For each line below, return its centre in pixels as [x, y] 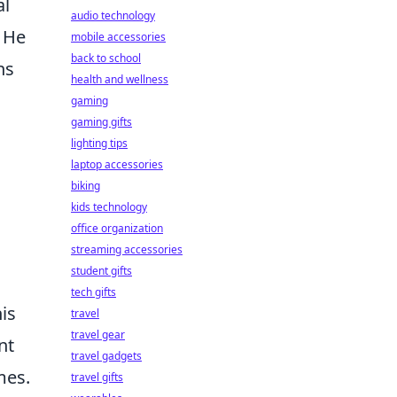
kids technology [109, 207]
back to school [106, 58]
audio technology [113, 16]
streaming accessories [127, 249]
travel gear [98, 335]
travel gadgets [106, 356]
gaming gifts [101, 122]
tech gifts [93, 292]
